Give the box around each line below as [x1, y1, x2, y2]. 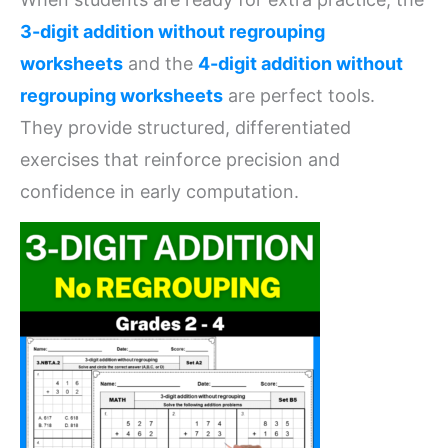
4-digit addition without [198, 52, 403, 74]
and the [123, 52, 198, 74]
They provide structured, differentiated [20, 116, 351, 138]
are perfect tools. [223, 84, 375, 106]
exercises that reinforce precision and [20, 148, 340, 170]
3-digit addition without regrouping [20, 20, 325, 42]
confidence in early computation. [20, 180, 299, 202]
